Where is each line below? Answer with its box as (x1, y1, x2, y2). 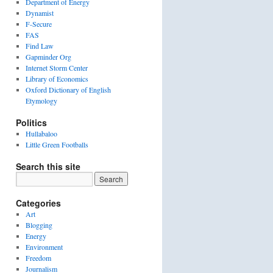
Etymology (25, 96, 57, 105)
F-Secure (25, 19, 52, 29)
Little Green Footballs (25, 140, 88, 149)
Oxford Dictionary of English (25, 85, 111, 94)
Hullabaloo (25, 129, 57, 138)
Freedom (25, 253, 51, 263)
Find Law (25, 41, 54, 51)
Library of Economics (25, 74, 88, 83)
